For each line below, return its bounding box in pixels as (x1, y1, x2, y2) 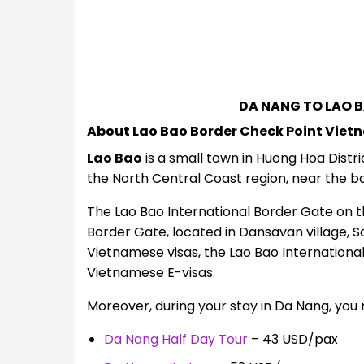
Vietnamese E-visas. (86, 262, 215, 282)
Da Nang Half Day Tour (103, 329, 248, 349)
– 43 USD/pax (247, 329, 338, 349)
